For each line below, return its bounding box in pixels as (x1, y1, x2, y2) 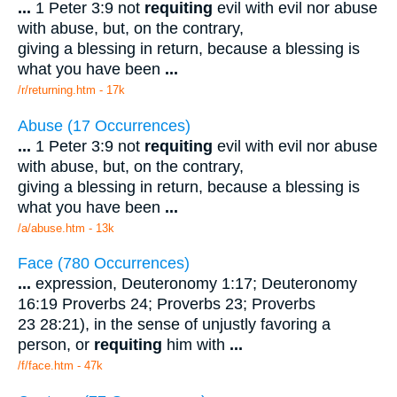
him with (162, 336, 230, 354)
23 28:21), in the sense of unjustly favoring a (18, 315, 331, 334)
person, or (18, 336, 94, 354)
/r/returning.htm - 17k (18, 82, 125, 97)
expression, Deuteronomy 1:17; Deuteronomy (31, 275, 357, 293)
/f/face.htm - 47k (18, 359, 103, 373)
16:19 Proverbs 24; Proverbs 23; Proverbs (18, 295, 315, 314)
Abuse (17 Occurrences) (18, 116, 191, 135)
